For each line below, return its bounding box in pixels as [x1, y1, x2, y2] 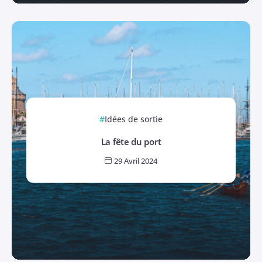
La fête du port [101, 135, 161, 147]
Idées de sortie [104, 113, 163, 125]
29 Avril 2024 [113, 156, 158, 167]
